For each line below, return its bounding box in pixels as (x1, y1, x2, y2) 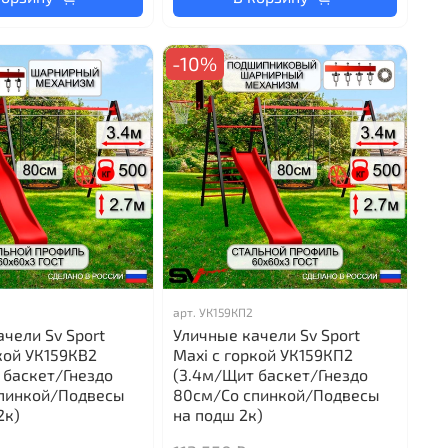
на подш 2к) (172, 404, 263, 424)
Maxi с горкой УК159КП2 (172, 344, 353, 364)
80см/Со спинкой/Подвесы (172, 384, 380, 404)
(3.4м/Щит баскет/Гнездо (172, 364, 368, 384)
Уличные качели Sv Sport (172, 324, 360, 344)
